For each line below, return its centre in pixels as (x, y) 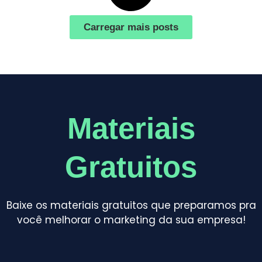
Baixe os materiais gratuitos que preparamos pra (131, 205)
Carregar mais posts (131, 27)
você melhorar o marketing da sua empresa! (131, 220)
